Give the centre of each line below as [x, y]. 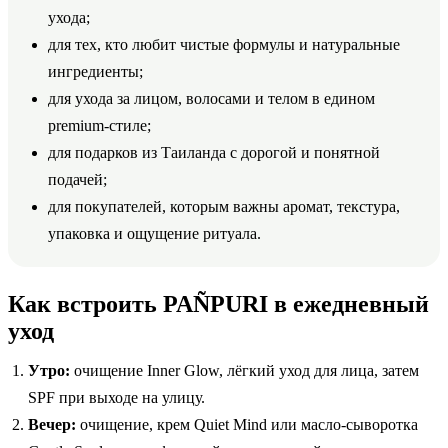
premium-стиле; [99, 125]
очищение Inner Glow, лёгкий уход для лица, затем [244, 370]
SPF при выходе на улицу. [116, 397]
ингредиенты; [95, 71]
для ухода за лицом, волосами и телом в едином [211, 98]
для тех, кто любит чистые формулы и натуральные [224, 44]
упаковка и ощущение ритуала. [154, 233]
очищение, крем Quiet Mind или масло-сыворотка [247, 424]
